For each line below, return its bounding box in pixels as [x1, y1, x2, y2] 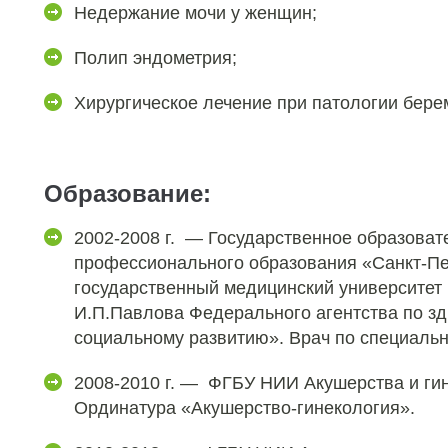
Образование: [44, 180, 211, 207]
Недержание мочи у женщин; [74, 3, 317, 23]
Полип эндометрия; [74, 48, 237, 68]
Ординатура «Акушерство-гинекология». [74, 398, 415, 418]
